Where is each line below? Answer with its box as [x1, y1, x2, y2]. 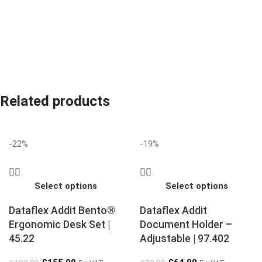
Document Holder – [140, 218, 232, 230]
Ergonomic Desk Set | [9, 218, 110, 230]
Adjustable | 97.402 [140, 232, 229, 244]
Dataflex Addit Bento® [9, 204, 115, 216]
